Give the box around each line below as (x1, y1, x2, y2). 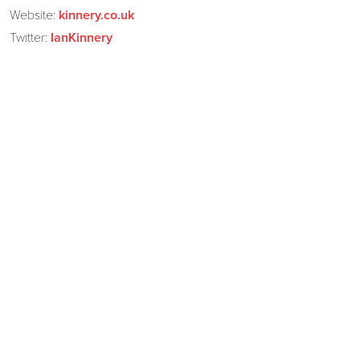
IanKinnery (50, 31, 112, 44)
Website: (9, 6, 59, 23)
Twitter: (9, 29, 51, 46)
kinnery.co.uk (58, 8, 134, 22)
